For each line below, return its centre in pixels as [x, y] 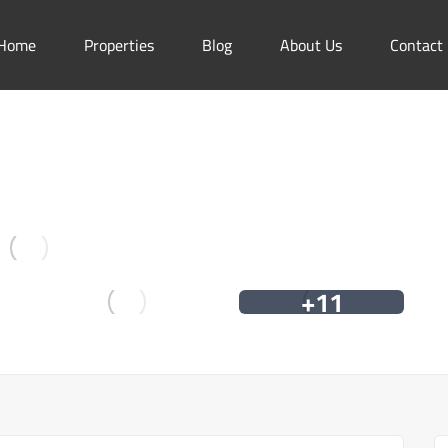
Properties [119, 45]
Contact [416, 45]
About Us [311, 45]
